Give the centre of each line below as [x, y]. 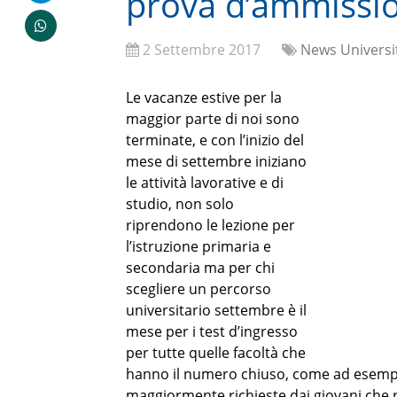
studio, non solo [180, 204]
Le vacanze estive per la [204, 97]
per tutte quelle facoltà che [216, 353]
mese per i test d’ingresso [212, 331]
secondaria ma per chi [200, 268]
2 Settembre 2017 [202, 50]
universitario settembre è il [216, 310]
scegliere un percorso [198, 289]
